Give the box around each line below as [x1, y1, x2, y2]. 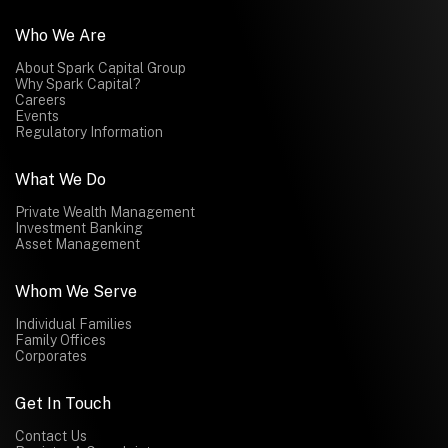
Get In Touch [15, 393, 111, 413]
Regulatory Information [15, 123, 163, 140]
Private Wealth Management [15, 203, 195, 220]
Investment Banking [15, 219, 143, 236]
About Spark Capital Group [15, 59, 186, 76]
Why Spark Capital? [15, 75, 141, 92]
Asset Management [15, 235, 140, 252]
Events [15, 107, 59, 124]
